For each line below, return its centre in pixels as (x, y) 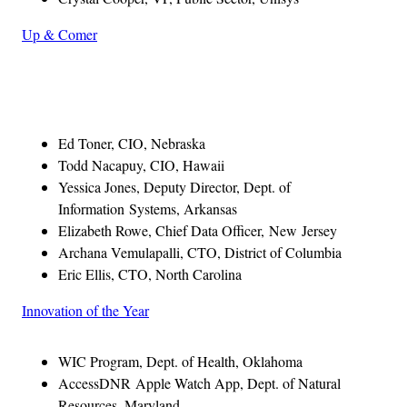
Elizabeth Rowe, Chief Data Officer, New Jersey (198, 230)
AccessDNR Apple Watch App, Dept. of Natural (199, 382)
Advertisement (243, 98)
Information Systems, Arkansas (148, 208)
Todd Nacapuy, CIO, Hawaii (141, 164)
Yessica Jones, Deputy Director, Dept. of (174, 186)
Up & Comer (60, 34)
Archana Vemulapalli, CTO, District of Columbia (200, 252)
